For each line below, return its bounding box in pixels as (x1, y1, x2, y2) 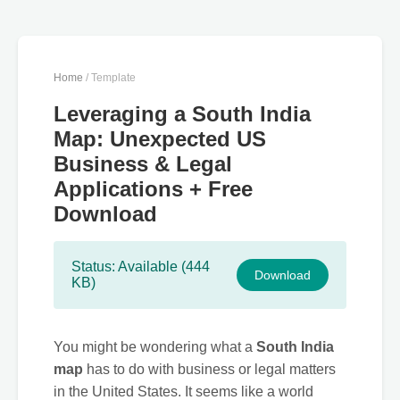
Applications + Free (54, 177, 253, 201)
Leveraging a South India (54, 102, 311, 126)
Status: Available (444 (71, 259, 210, 275)
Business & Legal (54, 152, 232, 176)
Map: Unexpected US (54, 127, 266, 151)
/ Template (83, 71, 136, 84)
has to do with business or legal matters (83, 362, 336, 378)
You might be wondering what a (54, 339, 256, 355)
